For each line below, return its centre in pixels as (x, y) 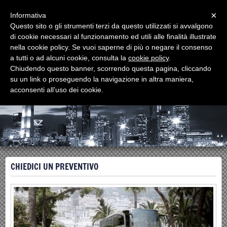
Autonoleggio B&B (107, 42)
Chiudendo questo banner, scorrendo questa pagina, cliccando (111, 68)
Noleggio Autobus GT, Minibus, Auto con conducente (144, 53)
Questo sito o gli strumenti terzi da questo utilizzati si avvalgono (111, 26)
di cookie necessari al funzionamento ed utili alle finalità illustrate (113, 36)
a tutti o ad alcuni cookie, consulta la (69, 58)
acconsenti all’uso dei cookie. (57, 90)
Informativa (28, 15)
